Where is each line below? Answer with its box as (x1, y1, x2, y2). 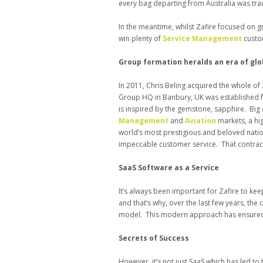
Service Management (163, 33, 242, 44)
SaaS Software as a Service (119, 163, 219, 173)
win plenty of (119, 33, 163, 44)
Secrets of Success (119, 233, 189, 244)
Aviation (185, 116, 218, 126)
